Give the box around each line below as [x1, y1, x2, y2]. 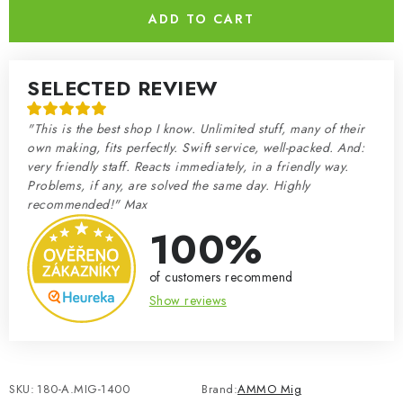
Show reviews [148, 291, 227, 309]
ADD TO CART [148, 10, 255, 28]
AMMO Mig [237, 380, 301, 398]
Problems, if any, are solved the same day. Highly [27, 176, 310, 194]
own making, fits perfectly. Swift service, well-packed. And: [27, 139, 364, 157]
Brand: [201, 380, 237, 398]
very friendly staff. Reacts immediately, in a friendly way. [27, 157, 349, 175]
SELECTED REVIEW [27, 74, 218, 103]
